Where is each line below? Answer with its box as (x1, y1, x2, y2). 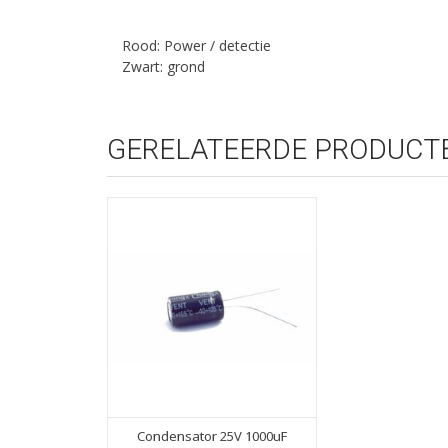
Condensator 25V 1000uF (137, 427, 287, 446)
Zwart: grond (122, 56, 205, 76)
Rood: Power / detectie (122, 35, 271, 55)
